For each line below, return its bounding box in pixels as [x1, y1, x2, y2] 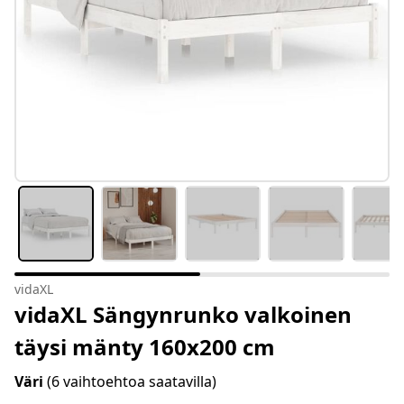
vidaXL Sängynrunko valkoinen [14, 299, 352, 330]
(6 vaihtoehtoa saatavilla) [47, 372, 216, 392]
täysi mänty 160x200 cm [14, 332, 275, 363]
